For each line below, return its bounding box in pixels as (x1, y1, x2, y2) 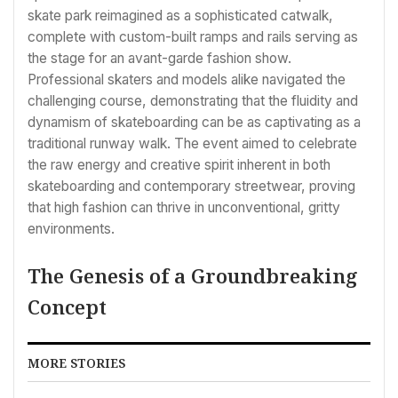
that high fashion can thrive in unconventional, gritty (28, 198, 340, 216)
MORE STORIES (28, 354, 125, 372)
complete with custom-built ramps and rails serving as (28, 28, 358, 45)
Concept (28, 293, 107, 321)
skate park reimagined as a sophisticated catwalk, (28, 6, 333, 24)
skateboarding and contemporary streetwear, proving (28, 177, 355, 195)
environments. (28, 219, 115, 237)
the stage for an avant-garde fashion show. (28, 49, 291, 67)
